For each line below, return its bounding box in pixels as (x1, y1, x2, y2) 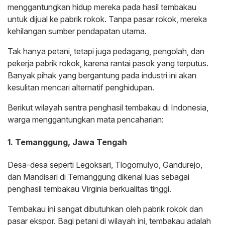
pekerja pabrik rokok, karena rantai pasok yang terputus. (8, 58, 208, 68)
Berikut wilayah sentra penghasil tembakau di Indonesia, (8, 102, 208, 113)
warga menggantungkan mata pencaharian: (8, 114, 164, 125)
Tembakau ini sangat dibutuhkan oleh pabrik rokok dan (8, 204, 203, 214)
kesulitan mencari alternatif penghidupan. (8, 82, 154, 92)
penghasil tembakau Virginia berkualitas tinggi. (8, 184, 171, 194)
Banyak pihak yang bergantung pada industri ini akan (8, 70, 196, 80)
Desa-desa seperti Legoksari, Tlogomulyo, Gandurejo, (8, 160, 202, 170)
